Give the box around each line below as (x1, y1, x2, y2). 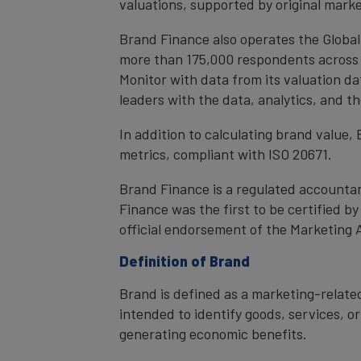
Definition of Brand (119, 252, 250, 270)
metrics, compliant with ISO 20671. (119, 145, 332, 163)
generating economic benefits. (119, 325, 307, 342)
